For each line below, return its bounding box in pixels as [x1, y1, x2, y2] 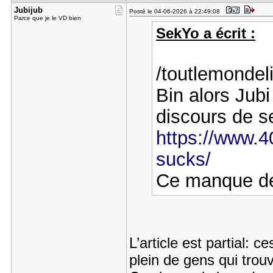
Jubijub [13, 5, 43, 15]
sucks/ [156, 149, 211, 169]
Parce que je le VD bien [13, 15, 81, 21]
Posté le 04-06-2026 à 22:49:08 [129, 8, 224, 15]
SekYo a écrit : [156, 26, 256, 41]
